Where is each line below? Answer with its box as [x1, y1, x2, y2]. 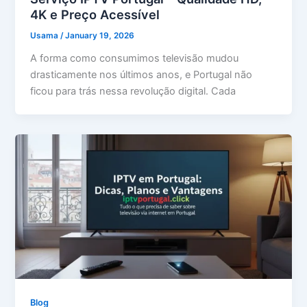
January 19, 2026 [65, 30, 135, 40]
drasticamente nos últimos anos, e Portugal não [30, 68, 253, 81]
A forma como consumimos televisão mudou [30, 51, 239, 64]
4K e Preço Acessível [30, 7, 160, 23]
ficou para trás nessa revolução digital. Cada [30, 84, 236, 97]
